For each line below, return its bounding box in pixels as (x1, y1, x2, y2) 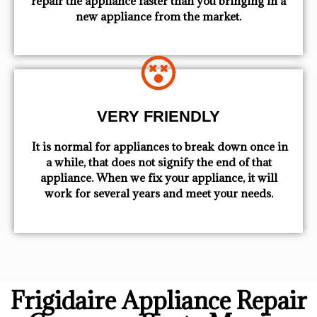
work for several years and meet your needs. (44, 186, 273, 201)
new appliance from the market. (76, 8, 241, 23)
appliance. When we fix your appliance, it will (40, 171, 277, 185)
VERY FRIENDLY (97, 108, 220, 126)
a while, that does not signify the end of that (45, 155, 272, 170)
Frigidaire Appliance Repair (10, 284, 307, 316)
